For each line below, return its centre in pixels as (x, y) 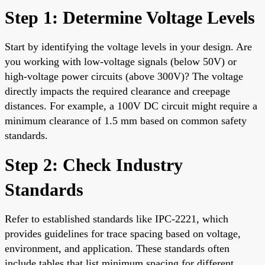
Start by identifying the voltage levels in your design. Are (128, 46)
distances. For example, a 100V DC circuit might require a (131, 106)
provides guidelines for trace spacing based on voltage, (123, 233)
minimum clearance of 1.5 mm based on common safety (126, 120)
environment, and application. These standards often (117, 248)
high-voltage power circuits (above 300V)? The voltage (124, 76)
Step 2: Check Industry (94, 164)
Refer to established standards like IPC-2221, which (117, 219)
